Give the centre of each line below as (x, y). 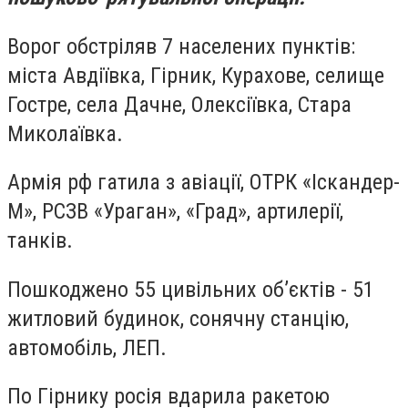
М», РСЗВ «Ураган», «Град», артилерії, (175, 212)
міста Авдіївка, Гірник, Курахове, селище (196, 75)
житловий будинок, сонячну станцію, (178, 318)
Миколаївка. (65, 133)
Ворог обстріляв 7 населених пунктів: (181, 46)
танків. (40, 241)
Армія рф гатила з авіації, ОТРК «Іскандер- (204, 183)
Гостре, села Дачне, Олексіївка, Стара (179, 104)
